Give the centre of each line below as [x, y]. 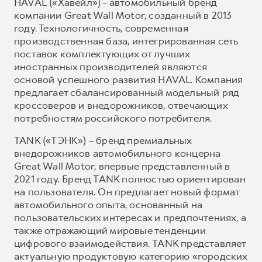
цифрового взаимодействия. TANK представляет [130, 243]
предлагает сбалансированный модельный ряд [127, 92]
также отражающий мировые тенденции [110, 230]
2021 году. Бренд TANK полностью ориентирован [130, 179]
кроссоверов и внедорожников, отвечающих [121, 105]
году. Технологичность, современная [101, 28]
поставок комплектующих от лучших [102, 54]
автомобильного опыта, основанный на [108, 204]
